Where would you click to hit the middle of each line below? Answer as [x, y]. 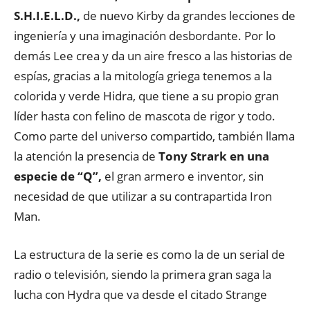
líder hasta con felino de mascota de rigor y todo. [145, 116]
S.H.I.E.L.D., [47, 16]
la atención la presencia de [86, 156]
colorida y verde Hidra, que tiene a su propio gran [146, 96]
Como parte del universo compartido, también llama [154, 136]
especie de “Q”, [58, 176]
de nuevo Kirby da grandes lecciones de [188, 16]
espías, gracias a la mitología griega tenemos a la [143, 76]
